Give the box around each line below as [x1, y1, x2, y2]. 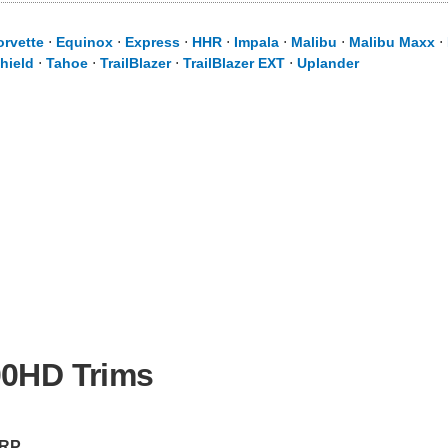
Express [125, 34, 180, 50]
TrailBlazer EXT [183, 55, 285, 71]
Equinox [56, 34, 113, 50]
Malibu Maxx [349, 34, 435, 50]
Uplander [297, 55, 359, 71]
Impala [234, 34, 279, 50]
